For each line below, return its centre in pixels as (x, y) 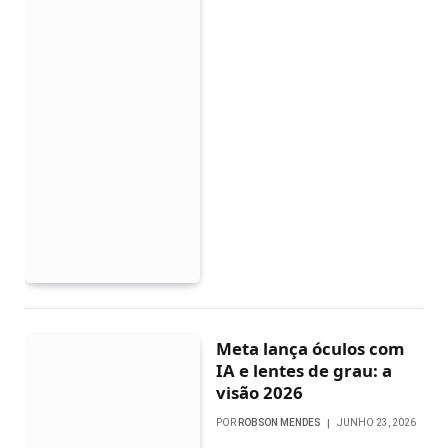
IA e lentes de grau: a (304, 370)
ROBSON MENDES (279, 422)
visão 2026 (260, 392)
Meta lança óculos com (310, 348)
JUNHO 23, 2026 (377, 422)
